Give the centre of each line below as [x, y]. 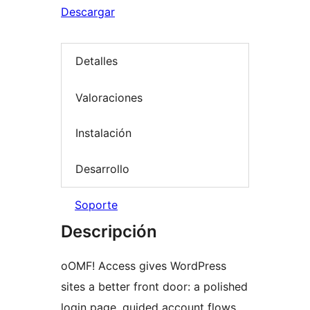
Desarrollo [102, 168]
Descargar [88, 12]
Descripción [109, 232]
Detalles [97, 61]
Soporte [96, 205]
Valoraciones [109, 97]
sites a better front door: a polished [154, 287]
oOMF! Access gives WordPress [144, 266]
